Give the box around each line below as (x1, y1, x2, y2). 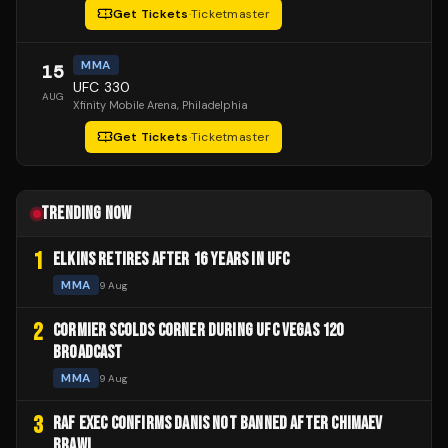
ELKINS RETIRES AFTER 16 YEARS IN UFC (53, 249, 290, 271)
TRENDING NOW (41, 203, 132, 225)
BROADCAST (53, 342, 123, 364)
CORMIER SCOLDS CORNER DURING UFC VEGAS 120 (53, 320, 344, 342)
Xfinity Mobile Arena (73, 98, 177, 113)
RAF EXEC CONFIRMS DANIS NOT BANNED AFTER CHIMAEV (53, 413, 383, 435)
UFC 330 (73, 78, 130, 97)
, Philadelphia (177, 98, 248, 113)
